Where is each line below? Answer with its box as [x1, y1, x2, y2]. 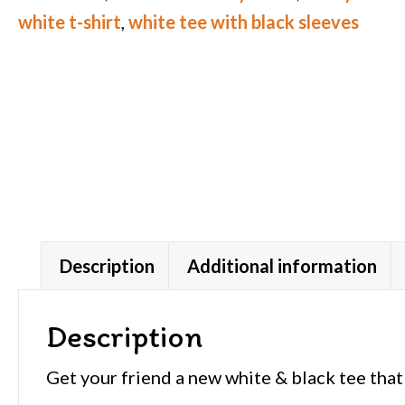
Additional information [187, 255, 377, 278]
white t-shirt [18, 10, 121, 33]
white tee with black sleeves [128, 10, 359, 33]
